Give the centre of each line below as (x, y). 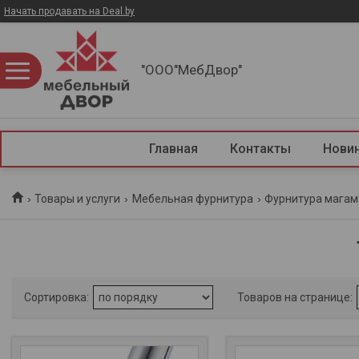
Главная (173, 149)
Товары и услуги (78, 199)
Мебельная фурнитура (192, 199)
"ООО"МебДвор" (192, 70)
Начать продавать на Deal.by (69, 11)
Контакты (260, 149)
